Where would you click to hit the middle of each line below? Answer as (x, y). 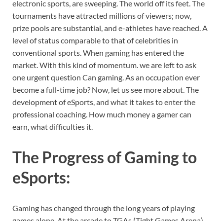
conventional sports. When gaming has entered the (98, 52)
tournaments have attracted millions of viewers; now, (102, 15)
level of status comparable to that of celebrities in (95, 40)
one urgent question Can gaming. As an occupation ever (106, 77)
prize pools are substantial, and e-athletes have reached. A (110, 28)
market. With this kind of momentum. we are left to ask (104, 65)
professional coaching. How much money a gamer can (102, 114)
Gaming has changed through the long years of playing (104, 208)
